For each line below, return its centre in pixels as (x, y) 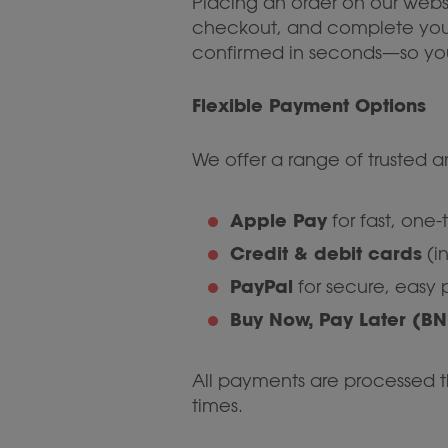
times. (217, 405)
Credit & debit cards (326, 253)
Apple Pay (278, 220)
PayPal (261, 286)
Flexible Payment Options (309, 105)
